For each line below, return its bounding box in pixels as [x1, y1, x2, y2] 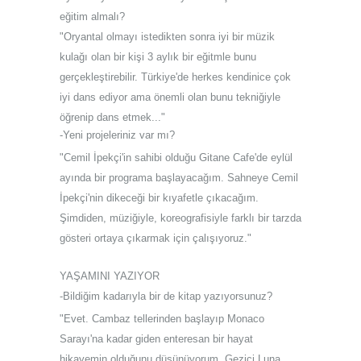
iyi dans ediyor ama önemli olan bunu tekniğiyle [60, 90, 280, 103]
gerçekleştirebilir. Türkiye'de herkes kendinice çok [60, 70, 291, 83]
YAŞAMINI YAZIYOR [60, 269, 160, 282]
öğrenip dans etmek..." [60, 110, 165, 123]
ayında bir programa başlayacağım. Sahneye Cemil [60, 171, 298, 184]
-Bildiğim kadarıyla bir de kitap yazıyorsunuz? [60, 289, 272, 302]
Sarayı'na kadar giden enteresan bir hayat [60, 332, 253, 345]
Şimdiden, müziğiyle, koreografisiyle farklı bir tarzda [60, 211, 301, 224]
